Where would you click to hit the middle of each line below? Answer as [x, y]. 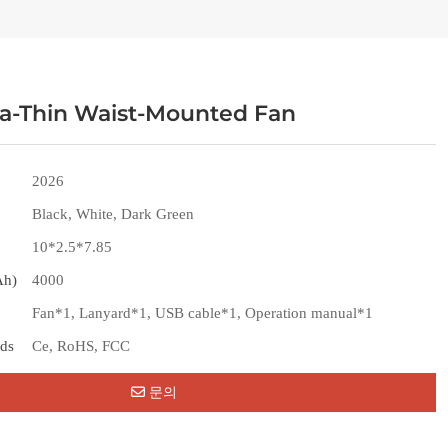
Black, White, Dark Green [113, 214]
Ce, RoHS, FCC [81, 346]
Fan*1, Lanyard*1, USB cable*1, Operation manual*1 [202, 313]
